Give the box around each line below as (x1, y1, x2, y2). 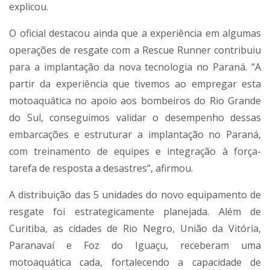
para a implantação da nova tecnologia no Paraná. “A (9, 60, 261, 74)
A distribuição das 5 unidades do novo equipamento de (9, 188, 261, 202)
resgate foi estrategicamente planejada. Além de (9, 205, 261, 219)
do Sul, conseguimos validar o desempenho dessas (9, 111, 261, 125)
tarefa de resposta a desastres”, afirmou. (9, 162, 193, 175)
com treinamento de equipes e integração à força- (9, 145, 261, 159)
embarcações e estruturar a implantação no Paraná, (9, 128, 261, 142)
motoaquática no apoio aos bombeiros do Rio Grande (9, 94, 261, 108)
